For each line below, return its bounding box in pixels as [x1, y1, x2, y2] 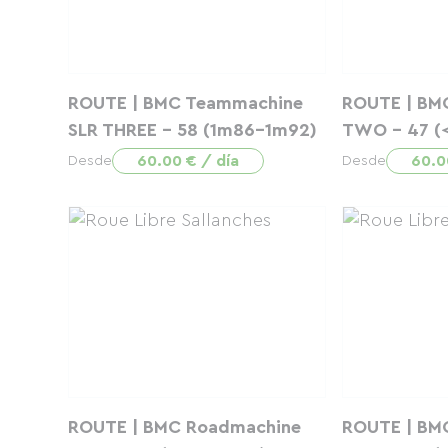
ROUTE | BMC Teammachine [68, 94, 303, 112]
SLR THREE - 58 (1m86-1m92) [68, 121, 317, 139]
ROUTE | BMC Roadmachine [68, 418, 301, 436]
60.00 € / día [137, 153, 239, 169]
